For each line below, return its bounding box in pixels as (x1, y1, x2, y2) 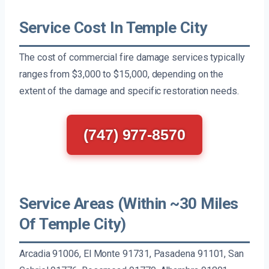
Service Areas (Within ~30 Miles (19, 195, 238, 213)
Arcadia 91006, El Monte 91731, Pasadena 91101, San (19, 248, 244, 260)
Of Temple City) (19, 215, 126, 234)
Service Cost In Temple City (19, 19, 207, 37)
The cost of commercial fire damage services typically (19, 52, 245, 64)
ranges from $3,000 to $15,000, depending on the (19, 68, 224, 80)
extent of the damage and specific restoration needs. (19, 85, 239, 97)
